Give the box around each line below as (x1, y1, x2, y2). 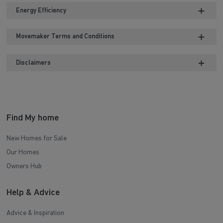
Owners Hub (6, 162, 42, 170)
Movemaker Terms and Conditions (16, 33, 115, 40)
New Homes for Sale (6, 134, 67, 142)
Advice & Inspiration (6, 209, 65, 217)
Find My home (6, 113, 59, 123)
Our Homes (6, 148, 40, 156)
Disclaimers (16, 59, 51, 66)
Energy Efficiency (16, 7, 67, 14)
